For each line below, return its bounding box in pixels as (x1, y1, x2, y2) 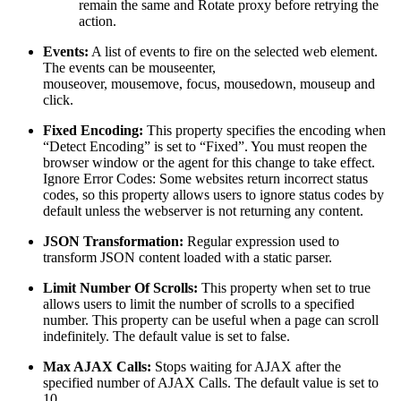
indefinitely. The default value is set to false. (43, 328, 290, 344)
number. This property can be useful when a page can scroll (43, 311, 379, 328)
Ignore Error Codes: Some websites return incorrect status (43, 170, 368, 186)
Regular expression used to (183, 233, 339, 249)
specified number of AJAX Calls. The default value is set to (43, 374, 379, 390)
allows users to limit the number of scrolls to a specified (43, 295, 354, 311)
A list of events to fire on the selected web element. (89, 43, 378, 59)
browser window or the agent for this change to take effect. (43, 154, 375, 170)
